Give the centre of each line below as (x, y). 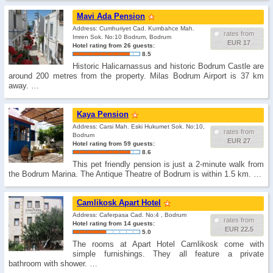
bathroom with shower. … (53, 264)
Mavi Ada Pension (111, 16)
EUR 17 (239, 43)
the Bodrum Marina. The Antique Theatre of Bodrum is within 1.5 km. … (135, 174)
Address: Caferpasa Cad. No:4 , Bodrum (129, 215)
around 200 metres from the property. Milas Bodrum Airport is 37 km (136, 76)
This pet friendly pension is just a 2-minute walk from (168, 164)
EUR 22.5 (239, 229)
